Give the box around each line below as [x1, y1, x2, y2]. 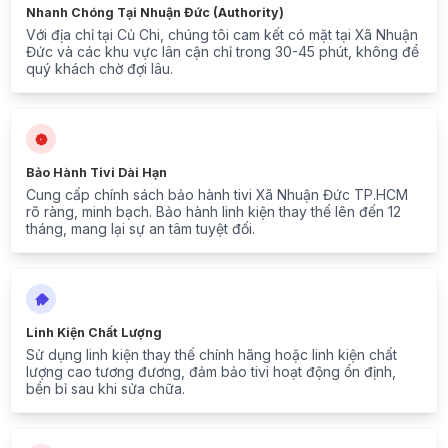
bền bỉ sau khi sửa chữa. [26, 380, 185, 398]
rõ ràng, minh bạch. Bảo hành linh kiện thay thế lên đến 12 [26, 203, 401, 221]
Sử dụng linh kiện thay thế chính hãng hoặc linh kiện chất [26, 346, 397, 364]
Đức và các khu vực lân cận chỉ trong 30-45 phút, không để [26, 43, 419, 61]
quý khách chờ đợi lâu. [26, 60, 173, 78]
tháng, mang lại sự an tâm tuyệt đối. [26, 220, 255, 238]
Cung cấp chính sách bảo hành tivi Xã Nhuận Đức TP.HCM [26, 186, 408, 204]
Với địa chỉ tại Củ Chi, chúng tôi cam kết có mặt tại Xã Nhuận [26, 26, 418, 44]
